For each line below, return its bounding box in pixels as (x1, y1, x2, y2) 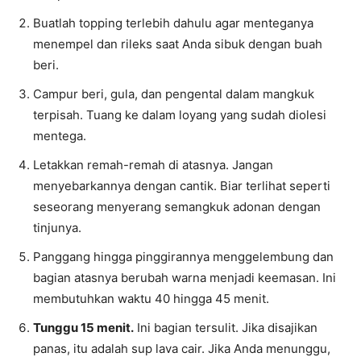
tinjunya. (33, 220, 81, 235)
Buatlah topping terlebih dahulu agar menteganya (33, 15, 313, 31)
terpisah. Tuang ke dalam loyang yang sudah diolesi (33, 107, 326, 122)
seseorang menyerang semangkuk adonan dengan (33, 199, 321, 214)
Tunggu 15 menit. (33, 320, 134, 335)
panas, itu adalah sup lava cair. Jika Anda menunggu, (33, 341, 330, 356)
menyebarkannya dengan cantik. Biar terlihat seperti (33, 178, 330, 193)
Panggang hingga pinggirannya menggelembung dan (33, 249, 334, 264)
